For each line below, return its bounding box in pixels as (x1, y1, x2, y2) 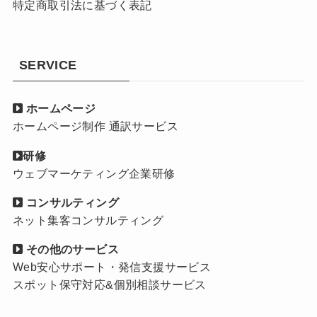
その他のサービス (25, 242, 119, 255)
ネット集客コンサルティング (12, 213, 164, 226)
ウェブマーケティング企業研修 (12, 166, 175, 180)
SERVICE (18, 57, 77, 72)
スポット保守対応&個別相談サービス (12, 277, 207, 291)
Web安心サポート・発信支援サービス (12, 260, 212, 273)
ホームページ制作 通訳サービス (12, 120, 178, 133)
